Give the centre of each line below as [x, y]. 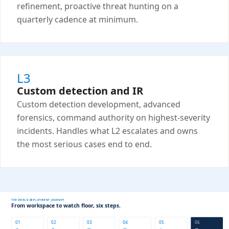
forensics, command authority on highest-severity [113, 118]
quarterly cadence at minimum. [77, 20]
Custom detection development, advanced [99, 105]
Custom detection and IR [80, 91]
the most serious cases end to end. [84, 144]
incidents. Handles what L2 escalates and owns [107, 131]
